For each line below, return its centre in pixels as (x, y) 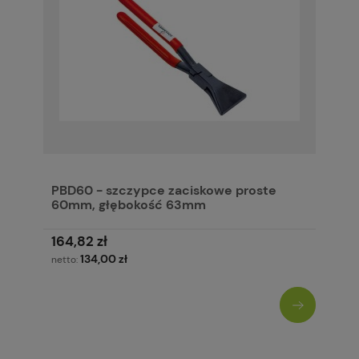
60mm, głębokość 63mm (129, 205)
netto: (66, 260)
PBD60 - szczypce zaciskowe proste (164, 191)
